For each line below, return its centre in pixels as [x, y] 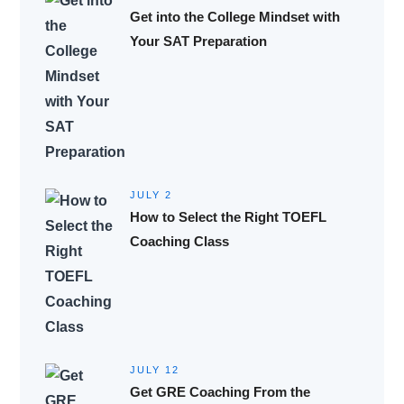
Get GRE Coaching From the [220, 391]
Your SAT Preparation [198, 41]
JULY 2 [151, 194]
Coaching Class [179, 241]
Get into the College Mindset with [234, 16]
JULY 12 [154, 369]
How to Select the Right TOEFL [228, 216]
